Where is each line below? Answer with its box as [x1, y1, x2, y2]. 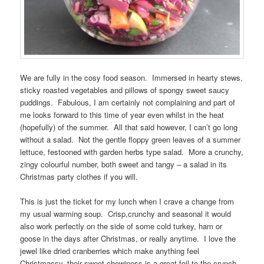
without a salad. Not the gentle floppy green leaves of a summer [20, 134, 241, 146]
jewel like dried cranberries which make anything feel [20, 245, 200, 257]
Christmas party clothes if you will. [20, 171, 138, 183]
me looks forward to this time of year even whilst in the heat [20, 109, 225, 121]
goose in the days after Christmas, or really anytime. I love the [20, 233, 236, 245]
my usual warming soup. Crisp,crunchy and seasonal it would [20, 208, 232, 220]
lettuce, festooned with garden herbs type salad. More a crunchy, [20, 146, 244, 158]
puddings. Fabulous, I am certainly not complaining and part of [20, 97, 236, 108]
